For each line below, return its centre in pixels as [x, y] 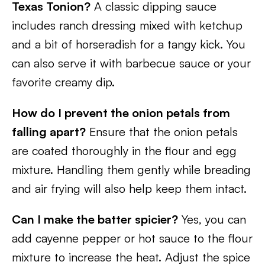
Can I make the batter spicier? [95, 219]
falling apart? [49, 132]
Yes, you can [212, 219]
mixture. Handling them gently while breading [131, 169]
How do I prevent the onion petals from [121, 113]
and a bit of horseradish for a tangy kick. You [129, 44]
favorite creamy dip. [63, 82]
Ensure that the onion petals [162, 132]
